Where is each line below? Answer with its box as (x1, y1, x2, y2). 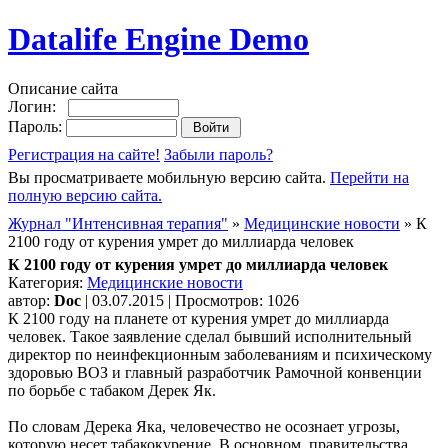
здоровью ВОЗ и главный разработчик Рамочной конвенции (8, 363, 422, 381)
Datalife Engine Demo (8, 21, 309, 58)
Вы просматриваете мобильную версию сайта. (8, 168, 330, 186)
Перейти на (330, 168, 409, 186)
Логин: (8, 97, 68, 115)
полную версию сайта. (8, 186, 162, 204)
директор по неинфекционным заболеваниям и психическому (8, 345, 432, 363)
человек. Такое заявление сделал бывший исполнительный (8, 327, 412, 345)
